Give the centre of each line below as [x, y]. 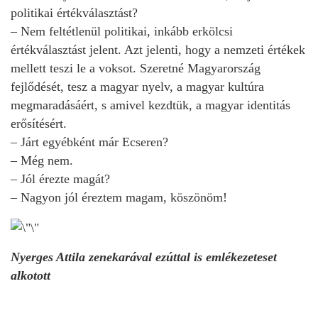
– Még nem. [42, 160]
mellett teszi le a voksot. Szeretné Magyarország [136, 68]
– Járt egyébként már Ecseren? [89, 142]
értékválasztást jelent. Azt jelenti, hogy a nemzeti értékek [158, 49]
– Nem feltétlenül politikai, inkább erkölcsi [122, 31]
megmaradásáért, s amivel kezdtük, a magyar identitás [150, 105]
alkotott [31, 275]
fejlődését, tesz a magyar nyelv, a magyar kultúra [137, 86]
